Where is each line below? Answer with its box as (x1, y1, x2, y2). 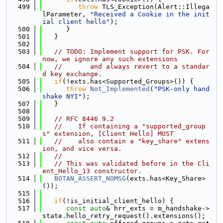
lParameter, (42, 10, 90, 18)
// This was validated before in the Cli (54, 160, 210, 167)
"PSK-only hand (154, 85, 210, 93)
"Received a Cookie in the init (90, 10, 210, 18)
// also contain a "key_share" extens (54, 137, 210, 145)
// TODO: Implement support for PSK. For (54, 48, 210, 55)
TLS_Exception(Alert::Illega (98, 3, 210, 10)
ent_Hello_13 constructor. (42, 167, 142, 175)
